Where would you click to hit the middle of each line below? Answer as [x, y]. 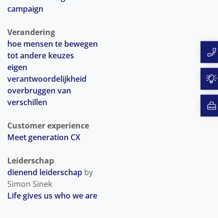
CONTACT [111, 142]
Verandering [31, 32]
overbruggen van [39, 91]
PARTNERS [111, 115]
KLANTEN [111, 87]
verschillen [27, 102]
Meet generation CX [44, 137]
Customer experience [48, 126]
